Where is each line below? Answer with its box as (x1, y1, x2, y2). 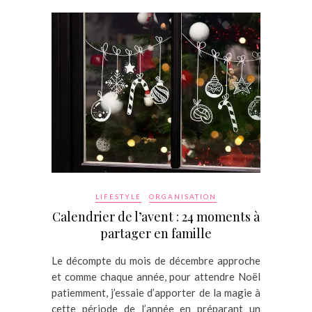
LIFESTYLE (95, 192, 141, 201)
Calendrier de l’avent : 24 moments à (52, 208, 260, 226)
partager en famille (100, 225, 212, 242)
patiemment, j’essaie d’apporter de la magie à (52, 286, 260, 299)
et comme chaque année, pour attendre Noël (52, 270, 260, 283)
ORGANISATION (149, 192, 217, 201)
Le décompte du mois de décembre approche (52, 254, 260, 267)
